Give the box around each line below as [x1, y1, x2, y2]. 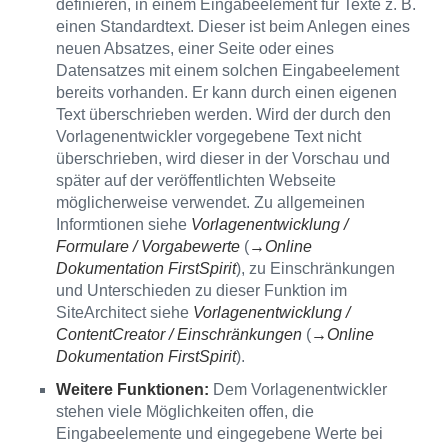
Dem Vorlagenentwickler [209, 380, 387, 398]
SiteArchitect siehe [56, 303, 193, 321]
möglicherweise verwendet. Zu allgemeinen [56, 193, 365, 211]
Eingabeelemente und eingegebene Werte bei [56, 424, 383, 442]
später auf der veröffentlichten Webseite [56, 171, 336, 189]
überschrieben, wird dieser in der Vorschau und [56, 149, 390, 167]
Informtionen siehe [56, 215, 191, 233]
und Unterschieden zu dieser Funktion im [56, 281, 347, 299]
